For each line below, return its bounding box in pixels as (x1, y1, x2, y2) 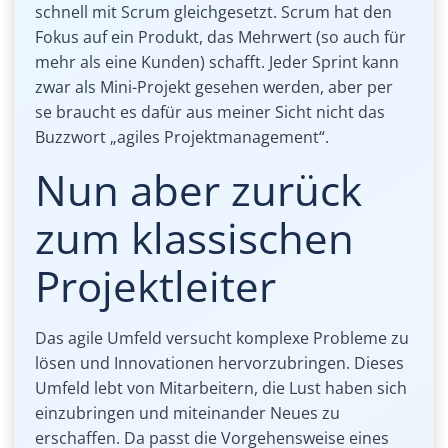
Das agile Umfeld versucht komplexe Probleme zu (35, 327, 409, 350)
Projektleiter (35, 257, 276, 315)
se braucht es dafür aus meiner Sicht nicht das (35, 101, 385, 124)
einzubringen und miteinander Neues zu (35, 402, 340, 425)
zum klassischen (35, 209, 354, 267)
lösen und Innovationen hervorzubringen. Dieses (35, 352, 404, 375)
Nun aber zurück (35, 161, 362, 219)
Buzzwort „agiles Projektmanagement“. (35, 126, 329, 149)
